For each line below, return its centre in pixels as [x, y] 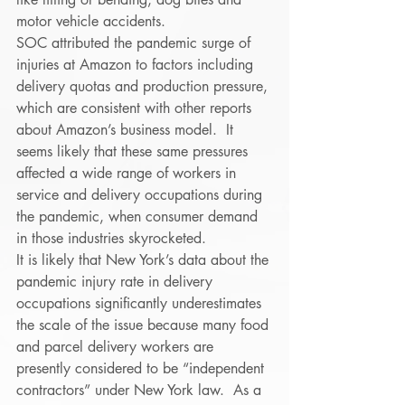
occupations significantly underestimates [141, 303]
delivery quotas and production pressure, [144, 86]
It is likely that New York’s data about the [145, 260]
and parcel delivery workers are [117, 347]
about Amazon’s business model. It [127, 130]
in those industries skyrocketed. [113, 238]
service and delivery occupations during [141, 195]
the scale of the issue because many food [145, 325]
